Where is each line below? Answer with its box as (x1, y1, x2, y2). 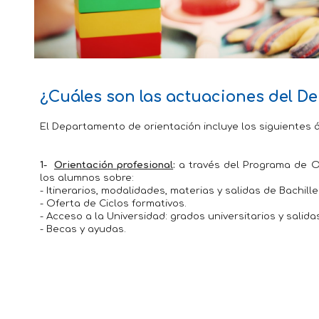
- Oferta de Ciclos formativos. (39, 198, 187, 209)
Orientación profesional (54, 159, 174, 170)
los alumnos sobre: (39, 172, 134, 183)
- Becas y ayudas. (39, 224, 126, 234)
